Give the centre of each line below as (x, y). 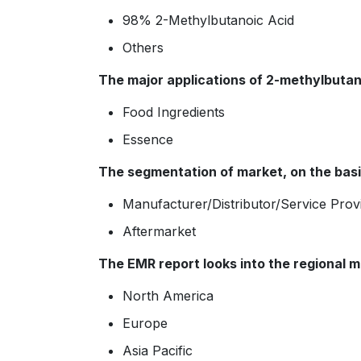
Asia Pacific (158, 351)
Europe (145, 324)
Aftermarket (159, 232)
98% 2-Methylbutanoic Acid (208, 21)
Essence (148, 140)
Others (143, 48)
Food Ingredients (174, 112)
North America (168, 296)
